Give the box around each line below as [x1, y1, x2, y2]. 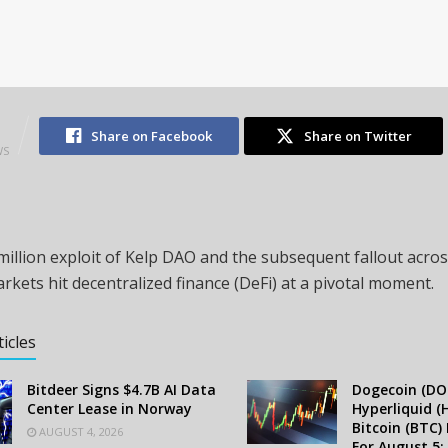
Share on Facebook [90, 127, 212, 146]
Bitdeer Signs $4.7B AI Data [27, 380, 216, 400]
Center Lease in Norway [27, 399, 192, 419]
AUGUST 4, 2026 [36, 424, 123, 440]
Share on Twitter [303, 127, 412, 146]
